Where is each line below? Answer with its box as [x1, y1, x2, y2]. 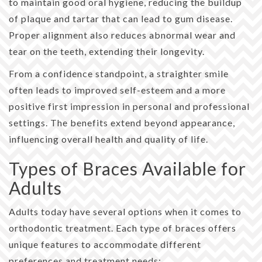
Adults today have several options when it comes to [9, 205, 242, 217]
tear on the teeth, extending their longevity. [9, 45, 205, 57]
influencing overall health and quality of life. [9, 133, 208, 144]
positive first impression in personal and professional [9, 100, 250, 112]
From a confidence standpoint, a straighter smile [9, 67, 229, 79]
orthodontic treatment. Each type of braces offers [9, 222, 236, 233]
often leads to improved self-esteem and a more [9, 84, 226, 95]
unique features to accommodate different [9, 238, 201, 250]
